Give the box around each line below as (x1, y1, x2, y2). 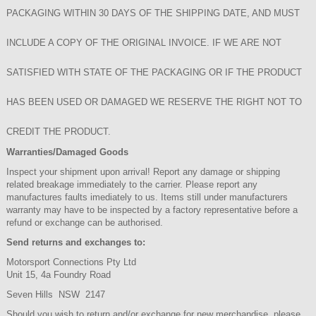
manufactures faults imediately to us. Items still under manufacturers (6, 192, 288, 202)
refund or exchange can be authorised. (6, 217, 163, 228)
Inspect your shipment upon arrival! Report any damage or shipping (6, 166, 280, 177)
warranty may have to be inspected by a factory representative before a (6, 205, 298, 215)
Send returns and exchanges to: (6, 237, 145, 248)
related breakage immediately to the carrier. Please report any (6, 179, 257, 190)
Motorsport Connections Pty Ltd (6, 257, 136, 267)
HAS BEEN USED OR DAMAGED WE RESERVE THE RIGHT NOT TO (6, 97, 302, 107)
